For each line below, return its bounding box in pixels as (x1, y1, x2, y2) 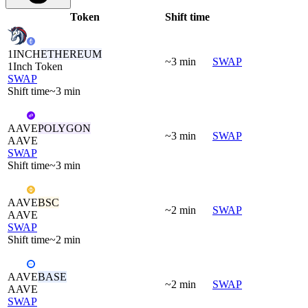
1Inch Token (8, 60, 63, 72)
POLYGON (38, 122, 91, 134)
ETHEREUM (41, 47, 102, 60)
